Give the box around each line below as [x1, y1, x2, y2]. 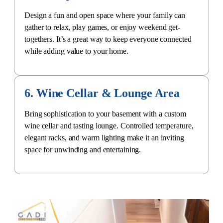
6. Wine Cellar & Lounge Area [24, 86, 180, 100]
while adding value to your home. [24, 46, 128, 55]
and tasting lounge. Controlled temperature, [58, 121, 194, 130]
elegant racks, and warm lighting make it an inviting [24, 133, 184, 142]
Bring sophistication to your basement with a [24, 109, 164, 118]
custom [164, 109, 186, 118]
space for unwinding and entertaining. [24, 145, 141, 154]
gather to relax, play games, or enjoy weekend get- [24, 22, 180, 31]
